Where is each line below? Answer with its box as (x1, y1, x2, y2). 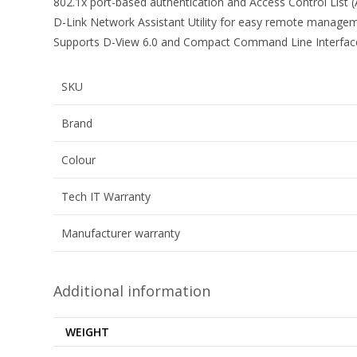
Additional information (53, 280, 211, 300)
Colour (61, 152, 96, 167)
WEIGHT (65, 324, 110, 339)
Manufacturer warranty (61, 226, 181, 241)
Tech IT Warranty (61, 189, 151, 204)
